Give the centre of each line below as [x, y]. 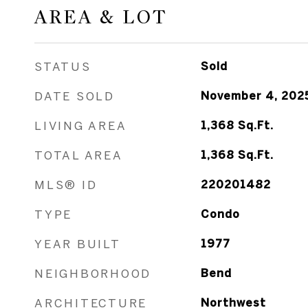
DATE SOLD [75, 96]
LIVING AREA [81, 125]
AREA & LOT [101, 17]
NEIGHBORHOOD [93, 273]
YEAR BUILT [78, 244]
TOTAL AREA [79, 155]
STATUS [63, 66]
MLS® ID [66, 185]
